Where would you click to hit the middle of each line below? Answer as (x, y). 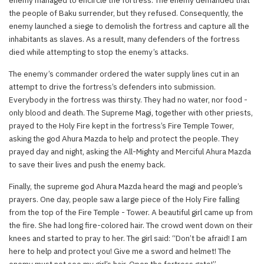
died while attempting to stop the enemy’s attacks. (99, 52)
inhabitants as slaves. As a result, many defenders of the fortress (124, 39)
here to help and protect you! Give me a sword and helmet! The (120, 251)
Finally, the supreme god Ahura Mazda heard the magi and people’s (126, 186)
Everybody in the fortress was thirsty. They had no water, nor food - (128, 99)
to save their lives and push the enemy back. (87, 164)
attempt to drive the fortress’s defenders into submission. (112, 86)
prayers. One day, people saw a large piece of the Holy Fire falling (124, 199)
